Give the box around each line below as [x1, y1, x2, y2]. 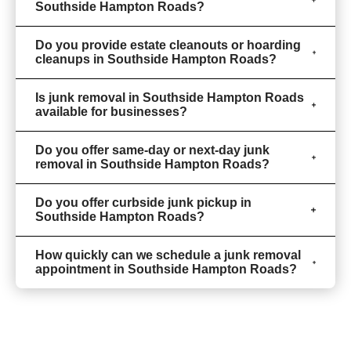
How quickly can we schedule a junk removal [35, 248, 301, 262]
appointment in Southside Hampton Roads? [35, 262, 297, 276]
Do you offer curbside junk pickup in [35, 195, 251, 209]
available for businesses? [35, 104, 187, 118]
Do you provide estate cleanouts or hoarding [35, 38, 301, 52]
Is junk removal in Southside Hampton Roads [35, 90, 304, 104]
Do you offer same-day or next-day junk [35, 143, 270, 157]
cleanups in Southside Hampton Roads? [35, 52, 277, 66]
